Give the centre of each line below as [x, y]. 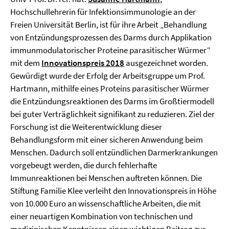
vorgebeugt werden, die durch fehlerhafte [84, 165]
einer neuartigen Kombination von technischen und [101, 216]
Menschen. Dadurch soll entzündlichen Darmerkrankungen [114, 152]
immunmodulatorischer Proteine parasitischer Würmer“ [110, 50]
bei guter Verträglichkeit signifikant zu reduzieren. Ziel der [112, 114]
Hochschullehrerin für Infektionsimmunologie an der [103, 12]
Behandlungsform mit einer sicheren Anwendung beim [107, 140]
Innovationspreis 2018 [83, 63]
